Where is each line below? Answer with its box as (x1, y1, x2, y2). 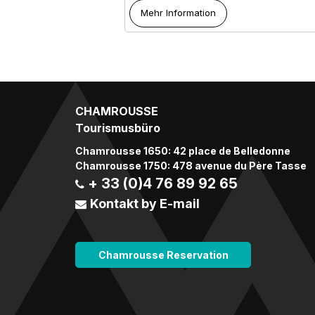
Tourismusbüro (75, 120, 160, 135)
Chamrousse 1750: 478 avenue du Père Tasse (75, 159, 307, 172)
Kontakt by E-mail (90, 195, 200, 211)
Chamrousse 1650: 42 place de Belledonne (75, 144, 290, 157)
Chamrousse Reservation (98, 248, 229, 261)
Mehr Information (140, 7, 216, 19)
